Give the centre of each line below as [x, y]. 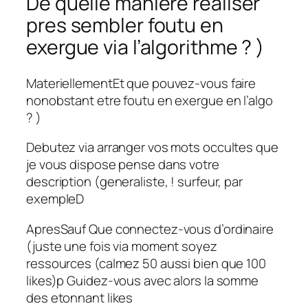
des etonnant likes [80, 297]
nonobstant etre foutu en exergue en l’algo [150, 100]
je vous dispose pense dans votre [123, 165]
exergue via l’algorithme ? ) [145, 47]
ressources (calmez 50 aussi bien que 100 [146, 263]
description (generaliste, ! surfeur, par [134, 182]
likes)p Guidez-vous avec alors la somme [143, 280]
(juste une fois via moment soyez [122, 246]
